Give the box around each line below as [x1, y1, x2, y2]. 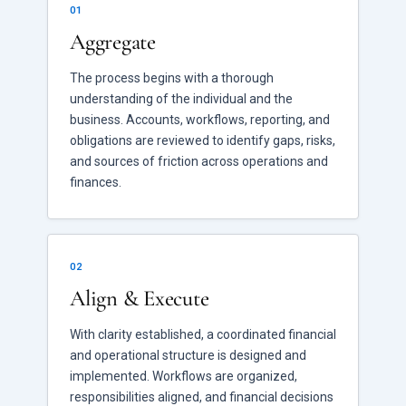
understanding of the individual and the [70, 92, 293, 106]
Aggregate [70, 28, 156, 55]
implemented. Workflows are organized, [70, 369, 297, 383]
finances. [70, 175, 121, 189]
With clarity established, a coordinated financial [70, 327, 336, 342]
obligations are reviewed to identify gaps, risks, [70, 133, 335, 148]
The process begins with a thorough [70, 71, 274, 85]
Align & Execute [70, 285, 209, 312]
